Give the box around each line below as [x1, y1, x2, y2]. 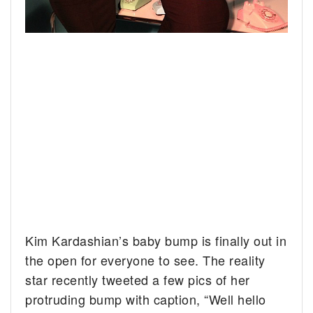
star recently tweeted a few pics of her [25, 270, 250, 289]
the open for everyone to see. [25, 250, 199, 269]
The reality [198, 250, 265, 269]
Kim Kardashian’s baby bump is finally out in [25, 231, 287, 249]
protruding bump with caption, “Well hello [25, 289, 266, 308]
